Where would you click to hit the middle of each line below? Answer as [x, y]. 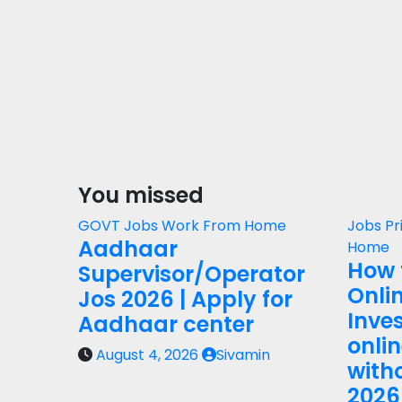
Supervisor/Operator [192, 274]
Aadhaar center [166, 324]
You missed [141, 195]
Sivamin [243, 355]
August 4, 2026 [149, 355]
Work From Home [224, 226]
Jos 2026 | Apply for [185, 299]
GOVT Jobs [120, 226]
